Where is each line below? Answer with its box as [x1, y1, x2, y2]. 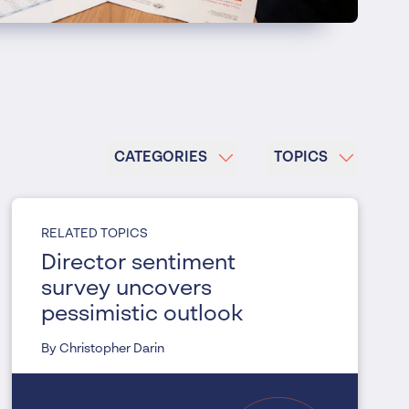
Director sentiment [41, 252, 236, 275]
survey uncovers [41, 278, 213, 300]
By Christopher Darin [41, 341, 165, 355]
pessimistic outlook [41, 303, 244, 326]
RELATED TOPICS [41, 226, 149, 240]
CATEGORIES [114, 150, 208, 165]
